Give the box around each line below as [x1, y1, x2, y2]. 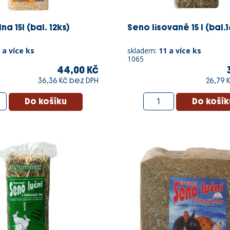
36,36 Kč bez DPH [38, 76, 99, 85]
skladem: [127, 45, 159, 55]
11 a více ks [159, 45, 201, 55]
